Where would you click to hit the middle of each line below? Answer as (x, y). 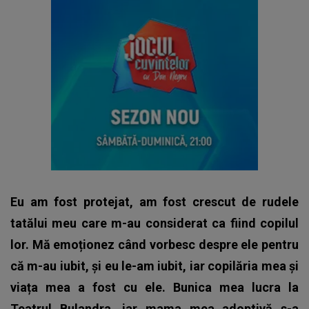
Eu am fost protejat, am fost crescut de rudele (154, 201)
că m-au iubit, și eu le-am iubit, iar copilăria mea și (154, 266)
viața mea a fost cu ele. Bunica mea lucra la (154, 287)
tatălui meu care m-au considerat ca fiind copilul (154, 223)
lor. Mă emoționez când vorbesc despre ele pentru (154, 244)
